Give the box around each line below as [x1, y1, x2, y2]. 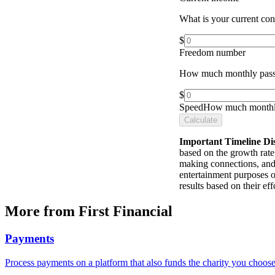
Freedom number [179, 47, 246, 58]
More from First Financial [5, 203, 172, 220]
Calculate [184, 115, 217, 125]
